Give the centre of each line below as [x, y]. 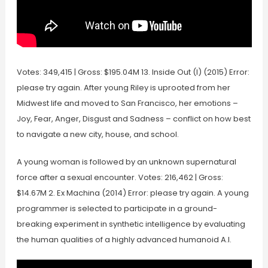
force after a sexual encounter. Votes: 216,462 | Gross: [120, 177]
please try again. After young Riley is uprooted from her [123, 88]
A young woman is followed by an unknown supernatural [126, 162]
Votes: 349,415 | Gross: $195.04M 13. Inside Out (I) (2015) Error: [133, 72]
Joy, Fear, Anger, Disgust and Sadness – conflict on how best [133, 119]
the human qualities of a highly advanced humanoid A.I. [124, 240]
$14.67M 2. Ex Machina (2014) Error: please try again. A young [133, 193]
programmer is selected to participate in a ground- [117, 208]
